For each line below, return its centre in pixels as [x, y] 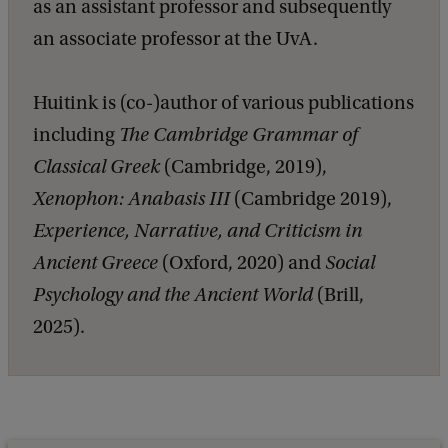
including [76, 135]
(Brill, [340, 295]
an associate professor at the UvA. [175, 39]
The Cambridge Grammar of [238, 135]
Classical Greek [96, 167]
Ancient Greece [95, 263]
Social [350, 263]
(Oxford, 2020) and [241, 263]
